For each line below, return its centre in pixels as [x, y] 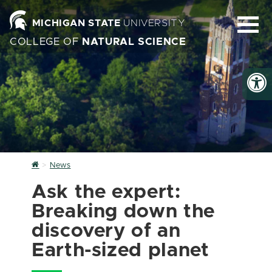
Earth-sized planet [121, 251]
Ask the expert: [106, 192]
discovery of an [106, 231]
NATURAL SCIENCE [134, 42]
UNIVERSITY [153, 23]
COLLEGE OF [46, 42]
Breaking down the [123, 212]
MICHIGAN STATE [76, 23]
